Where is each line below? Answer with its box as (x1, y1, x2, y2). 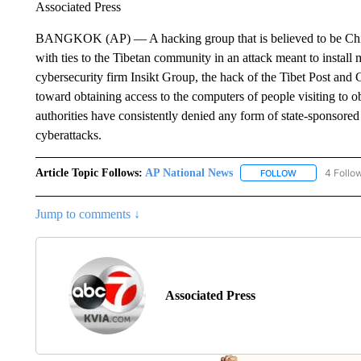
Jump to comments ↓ (35, 206, 140, 221)
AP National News (144, 166, 233, 179)
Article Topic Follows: (35, 166, 143, 179)
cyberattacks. (35, 127, 102, 142)
